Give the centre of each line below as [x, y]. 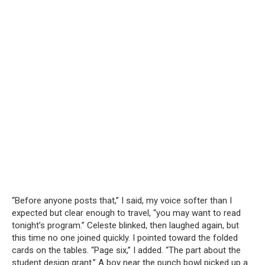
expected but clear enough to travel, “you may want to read [126, 213]
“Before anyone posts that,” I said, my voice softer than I [122, 201]
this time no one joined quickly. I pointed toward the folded [125, 238]
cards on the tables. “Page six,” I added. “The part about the [126, 250]
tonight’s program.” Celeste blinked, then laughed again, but [125, 225]
